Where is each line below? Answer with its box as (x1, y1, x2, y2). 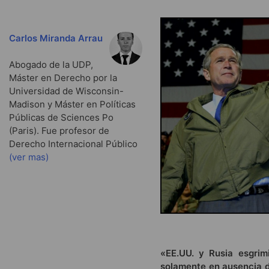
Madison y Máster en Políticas (9, 98, 136, 110)
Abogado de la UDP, (9, 59, 93, 71)
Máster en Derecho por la (9, 72, 117, 84)
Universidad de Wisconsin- (9, 85, 124, 97)
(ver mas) (9, 151, 49, 163)
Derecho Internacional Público (9, 138, 138, 150)
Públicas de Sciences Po (9, 112, 113, 124)
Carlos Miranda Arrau (9, 32, 103, 44)
